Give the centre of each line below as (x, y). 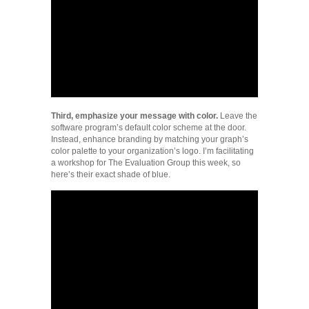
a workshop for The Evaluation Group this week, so (146, 163)
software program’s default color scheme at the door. (149, 128)
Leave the (238, 116)
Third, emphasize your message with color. (134, 116)
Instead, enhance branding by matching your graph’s (150, 140)
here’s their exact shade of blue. (111, 175)
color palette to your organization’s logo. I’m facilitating (152, 151)
